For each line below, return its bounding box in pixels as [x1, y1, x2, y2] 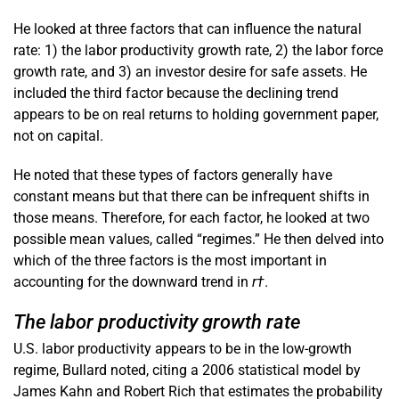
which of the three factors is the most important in [13, 251, 327, 269]
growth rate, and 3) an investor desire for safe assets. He [13, 62, 367, 80]
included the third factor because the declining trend [13, 84, 338, 102]
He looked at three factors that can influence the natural [13, 20, 362, 37]
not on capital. [13, 126, 103, 144]
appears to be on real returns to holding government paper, [13, 105, 379, 123]
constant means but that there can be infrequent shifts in [13, 187, 370, 205]
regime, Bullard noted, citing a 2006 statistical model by [13, 361, 361, 379]
